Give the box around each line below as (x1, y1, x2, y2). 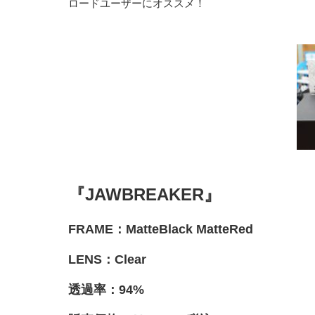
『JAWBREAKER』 (68, 185, 221, 204)
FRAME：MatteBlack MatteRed (68, 222, 253, 236)
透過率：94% (68, 283, 144, 297)
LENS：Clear (68, 252, 146, 266)
